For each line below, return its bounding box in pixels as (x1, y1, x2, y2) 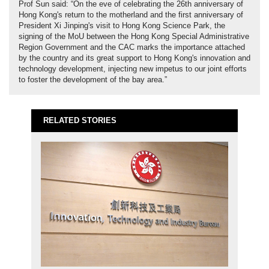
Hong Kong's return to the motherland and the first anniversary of (19, 11, 243, 20)
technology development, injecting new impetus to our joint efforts (19, 65, 247, 74)
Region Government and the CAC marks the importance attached (19, 43, 245, 52)
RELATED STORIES (43, 116, 117, 125)
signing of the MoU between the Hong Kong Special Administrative (19, 32, 249, 41)
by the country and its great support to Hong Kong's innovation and (19, 54, 250, 63)
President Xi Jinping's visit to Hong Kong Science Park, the (19, 22, 225, 31)
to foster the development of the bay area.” (19, 76, 167, 85)
